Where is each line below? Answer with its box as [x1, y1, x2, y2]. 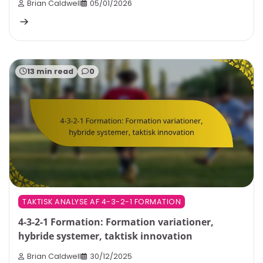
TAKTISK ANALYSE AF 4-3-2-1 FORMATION [22, 197, 181, 207]
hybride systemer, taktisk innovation [18, 230, 193, 243]
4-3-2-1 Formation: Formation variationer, [18, 215, 214, 229]
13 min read [27, 66, 73, 76]
